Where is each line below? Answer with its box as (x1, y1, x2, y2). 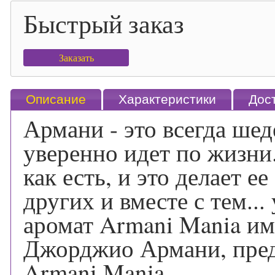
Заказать (58, 51, 94, 64)
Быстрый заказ (23, 6, 184, 41)
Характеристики (118, 92, 216, 106)
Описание (26, 92, 86, 106)
